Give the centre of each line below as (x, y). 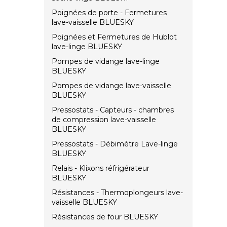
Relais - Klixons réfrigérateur (101, 168)
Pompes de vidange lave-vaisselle (111, 86)
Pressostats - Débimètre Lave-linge (115, 144)
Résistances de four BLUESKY (105, 217)
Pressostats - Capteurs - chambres (113, 110)
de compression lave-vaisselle (104, 120)
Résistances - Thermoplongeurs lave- (117, 193)
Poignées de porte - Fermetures (109, 13)
